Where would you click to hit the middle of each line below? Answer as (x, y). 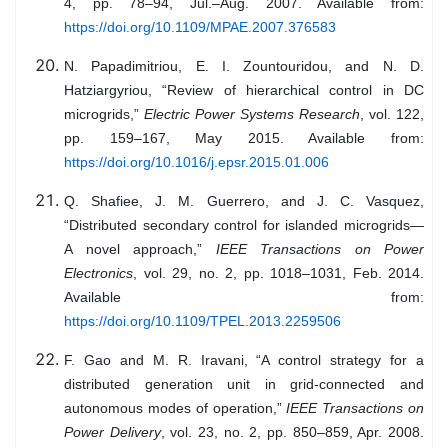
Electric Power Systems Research (252, 114)
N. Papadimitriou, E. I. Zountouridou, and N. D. (244, 66)
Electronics (98, 273)
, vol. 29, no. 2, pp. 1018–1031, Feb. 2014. (278, 273)
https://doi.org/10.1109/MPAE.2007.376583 (200, 27)
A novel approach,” (140, 249)
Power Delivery (112, 432)
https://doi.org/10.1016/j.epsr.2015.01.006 (196, 162)
